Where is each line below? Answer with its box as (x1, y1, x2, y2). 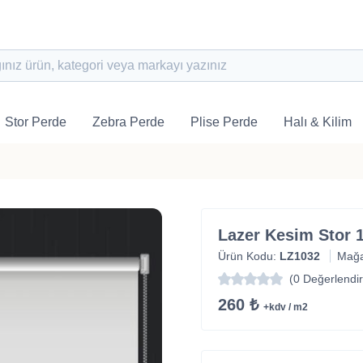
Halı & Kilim (284, 115, 352, 129)
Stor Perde (5, 115, 66, 129)
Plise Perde (190, 115, 258, 129)
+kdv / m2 (263, 301, 308, 313)
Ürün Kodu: (217, 250, 280, 263)
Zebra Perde (92, 115, 164, 129)
